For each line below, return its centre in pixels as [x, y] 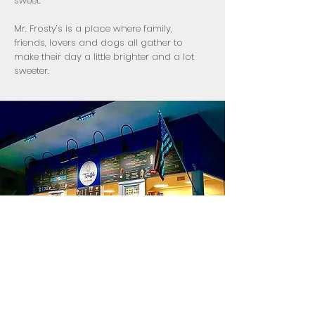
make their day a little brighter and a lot [104, 57]
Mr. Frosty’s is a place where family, [93, 28]
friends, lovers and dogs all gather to [98, 43]
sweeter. [32, 71]
